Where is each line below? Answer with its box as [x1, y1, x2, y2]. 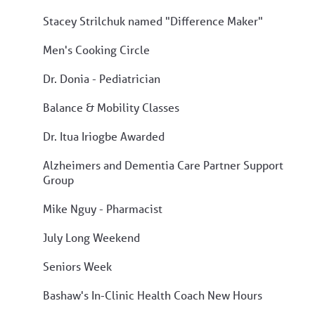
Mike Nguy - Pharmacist [43, 200, 162, 216]
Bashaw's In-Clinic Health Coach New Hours [43, 287, 262, 302]
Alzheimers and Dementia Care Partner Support [43, 157, 283, 172]
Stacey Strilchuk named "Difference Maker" [43, 13, 263, 28]
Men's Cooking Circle [43, 41, 150, 57]
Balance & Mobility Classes [43, 99, 179, 115]
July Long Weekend [43, 229, 140, 245]
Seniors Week [43, 258, 112, 274]
